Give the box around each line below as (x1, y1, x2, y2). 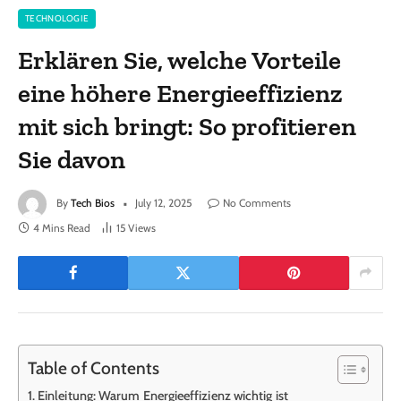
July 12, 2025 (135, 195, 192, 209)
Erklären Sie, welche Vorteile (18, 44, 342, 75)
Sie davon (18, 143, 126, 175)
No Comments (223, 195, 291, 209)
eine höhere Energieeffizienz (18, 77, 344, 108)
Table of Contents (28, 356, 160, 379)
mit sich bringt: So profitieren (18, 110, 357, 141)
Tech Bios (71, 195, 115, 209)
